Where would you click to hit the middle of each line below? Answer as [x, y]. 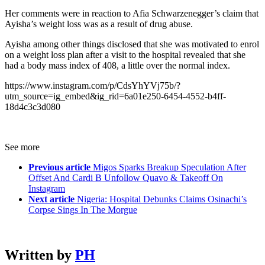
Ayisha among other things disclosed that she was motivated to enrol [132, 44]
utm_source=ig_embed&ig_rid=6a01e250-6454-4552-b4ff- [115, 96]
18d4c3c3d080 [33, 107]
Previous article [59, 167]
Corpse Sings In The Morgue [83, 210]
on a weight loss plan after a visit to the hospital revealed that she [125, 55]
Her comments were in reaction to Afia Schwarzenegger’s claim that [132, 14]
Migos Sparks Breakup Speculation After [169, 167]
